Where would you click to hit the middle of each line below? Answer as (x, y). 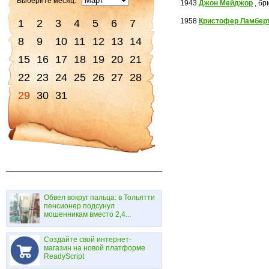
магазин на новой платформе (95, 248)
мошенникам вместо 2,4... (88, 214)
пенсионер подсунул (80, 206)
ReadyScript (64, 256)
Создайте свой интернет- (88, 240)
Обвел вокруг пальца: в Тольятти (100, 198)
